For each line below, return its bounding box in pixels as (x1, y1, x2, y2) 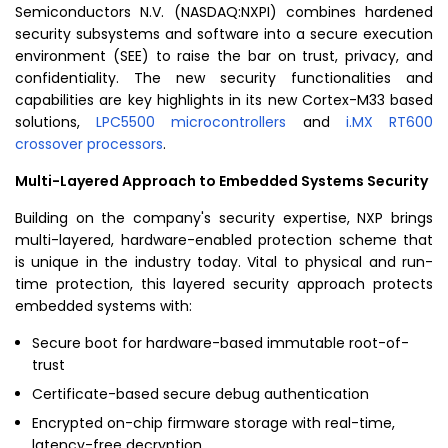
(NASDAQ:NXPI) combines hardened (164, 2, 433, 22)
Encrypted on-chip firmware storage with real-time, (31, 413, 395, 433)
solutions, (15, 112, 97, 132)
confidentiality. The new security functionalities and (15, 68, 433, 88)
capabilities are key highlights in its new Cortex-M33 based (15, 90, 433, 110)
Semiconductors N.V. (15, 2, 165, 22)
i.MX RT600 (345, 112, 434, 132)
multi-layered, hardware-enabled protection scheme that (15, 230, 433, 250)
